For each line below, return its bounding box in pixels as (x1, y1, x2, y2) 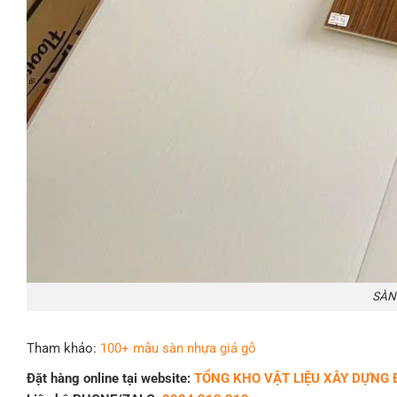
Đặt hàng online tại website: (27, 370, 194, 386)
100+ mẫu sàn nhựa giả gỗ (100, 339, 256, 356)
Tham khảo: (27, 339, 100, 356)
